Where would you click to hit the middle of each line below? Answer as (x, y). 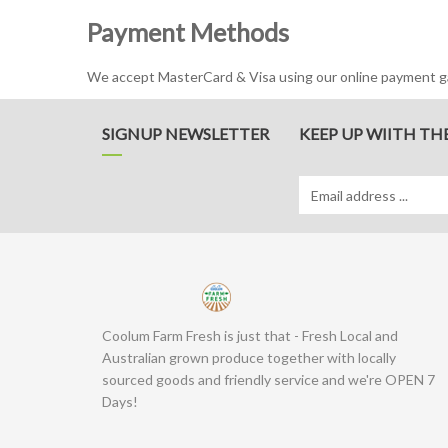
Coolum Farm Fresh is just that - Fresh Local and (250, 335)
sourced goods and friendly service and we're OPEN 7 (268, 379)
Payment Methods (188, 32)
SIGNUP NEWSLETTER (185, 133)
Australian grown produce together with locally (249, 357)
